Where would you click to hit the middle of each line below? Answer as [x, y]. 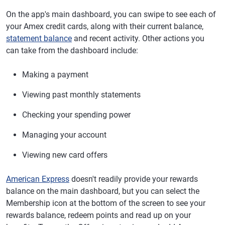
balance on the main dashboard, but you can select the [103, 191]
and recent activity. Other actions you [138, 38]
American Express [38, 179]
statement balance [39, 38]
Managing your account [64, 135]
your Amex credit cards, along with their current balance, [105, 26]
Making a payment [55, 75]
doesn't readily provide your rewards [134, 179]
